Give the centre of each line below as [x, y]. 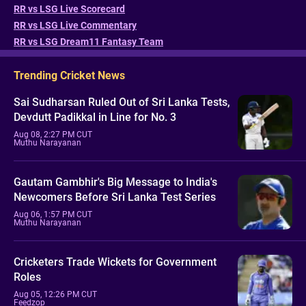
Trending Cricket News [69, 75]
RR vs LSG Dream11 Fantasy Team [88, 41]
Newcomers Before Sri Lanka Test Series [115, 197]
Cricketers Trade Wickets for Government [115, 262]
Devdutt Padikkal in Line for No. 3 [95, 117]
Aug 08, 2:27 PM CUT [53, 135]
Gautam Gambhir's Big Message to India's [115, 182]
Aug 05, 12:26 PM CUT [55, 295]
